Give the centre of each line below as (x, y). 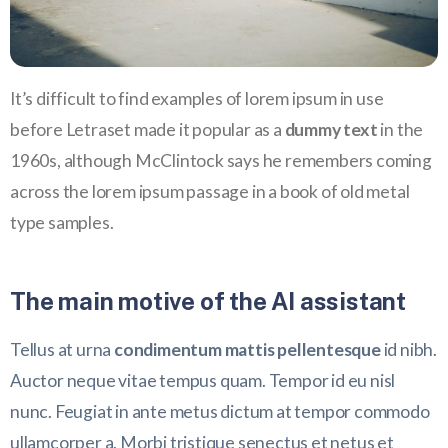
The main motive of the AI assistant (208, 300)
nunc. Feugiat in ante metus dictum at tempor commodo (220, 411)
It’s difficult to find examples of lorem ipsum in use (197, 98)
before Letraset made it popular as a (147, 129)
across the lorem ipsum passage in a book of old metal (210, 191)
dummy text (331, 129)
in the (400, 129)
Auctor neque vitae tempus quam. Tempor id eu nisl (203, 380)
